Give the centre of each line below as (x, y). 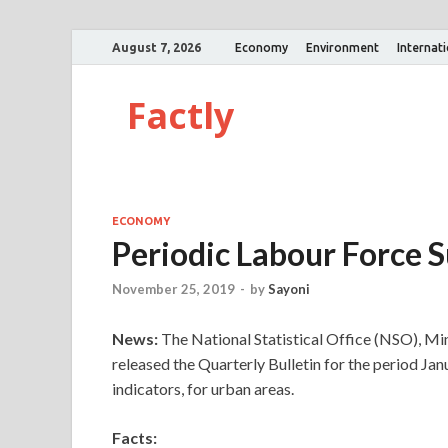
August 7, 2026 (156, 47)
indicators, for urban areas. (203, 389)
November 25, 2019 (173, 289)
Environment (342, 47)
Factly (180, 115)
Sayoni (289, 289)
